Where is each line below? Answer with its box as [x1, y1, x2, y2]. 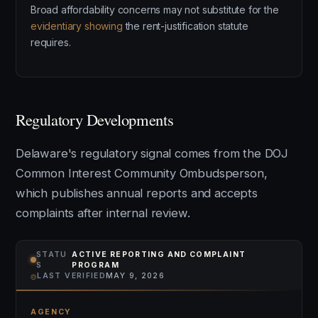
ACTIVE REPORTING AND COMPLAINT [72, 250, 246, 259]
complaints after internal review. [16, 206, 190, 220]
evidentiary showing [31, 20, 123, 32]
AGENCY [31, 307, 72, 317]
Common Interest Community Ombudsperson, [16, 166, 268, 180]
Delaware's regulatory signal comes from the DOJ [16, 146, 289, 160]
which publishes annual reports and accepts [16, 186, 258, 200]
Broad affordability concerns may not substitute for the [31, 4, 279, 16]
